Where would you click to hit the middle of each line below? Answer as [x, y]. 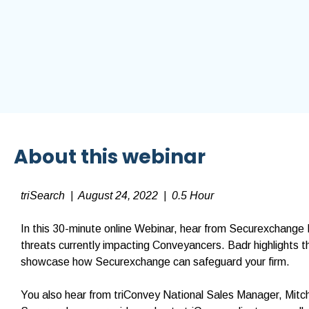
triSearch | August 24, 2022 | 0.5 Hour [117, 196]
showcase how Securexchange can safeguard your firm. [155, 262]
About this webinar [110, 157]
